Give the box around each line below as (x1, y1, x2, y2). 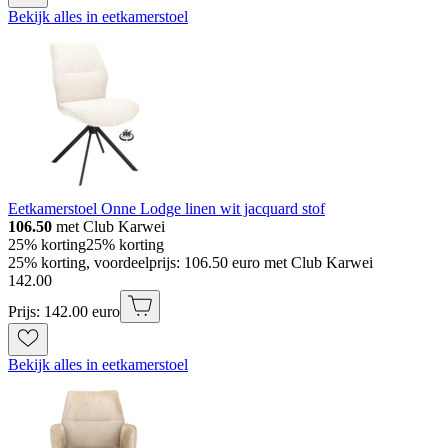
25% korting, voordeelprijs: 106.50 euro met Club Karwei (8, 254, 373, 272)
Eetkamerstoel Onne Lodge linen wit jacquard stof (8, 200, 325, 218)
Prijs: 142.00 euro (8, 303, 120, 321)
